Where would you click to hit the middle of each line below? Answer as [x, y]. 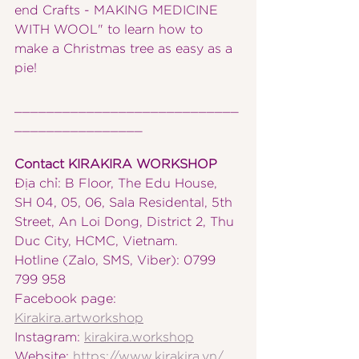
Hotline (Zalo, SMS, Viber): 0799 [117, 260]
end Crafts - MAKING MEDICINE [118, 10]
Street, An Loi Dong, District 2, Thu [126, 222]
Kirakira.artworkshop [79, 318]
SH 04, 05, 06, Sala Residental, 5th [125, 203]
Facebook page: [67, 299]
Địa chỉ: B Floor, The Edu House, [118, 184]
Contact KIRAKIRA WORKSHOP [116, 164]
